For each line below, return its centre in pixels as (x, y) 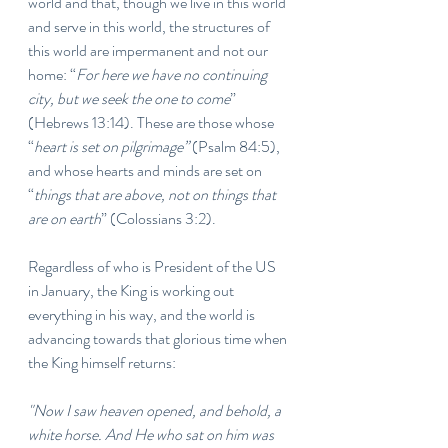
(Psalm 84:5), (236, 146)
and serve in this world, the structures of (150, 26)
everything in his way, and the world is (143, 314)
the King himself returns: (102, 362)
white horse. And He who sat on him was (152, 434)
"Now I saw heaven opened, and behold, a (156, 410)
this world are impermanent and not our (149, 50)
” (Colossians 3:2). (158, 218)
